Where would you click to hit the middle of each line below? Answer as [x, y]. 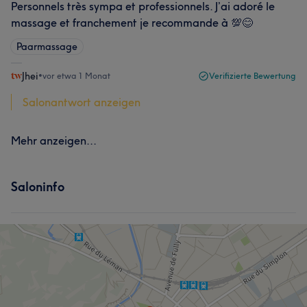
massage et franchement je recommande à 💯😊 [132, 23]
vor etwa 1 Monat [76, 76]
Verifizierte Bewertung [253, 76]
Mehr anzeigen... [54, 140]
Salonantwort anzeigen [82, 102]
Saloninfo [38, 187]
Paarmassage [47, 47]
